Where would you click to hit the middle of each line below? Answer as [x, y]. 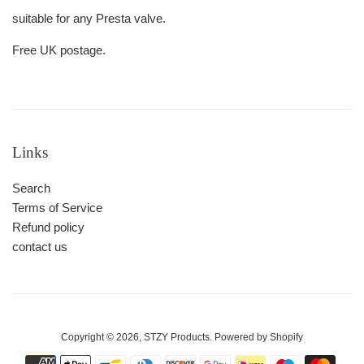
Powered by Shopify [259, 338]
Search [31, 188]
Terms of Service [57, 208]
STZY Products [177, 338]
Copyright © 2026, [102, 338]
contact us [40, 247]
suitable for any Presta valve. [89, 19]
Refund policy [48, 227]
